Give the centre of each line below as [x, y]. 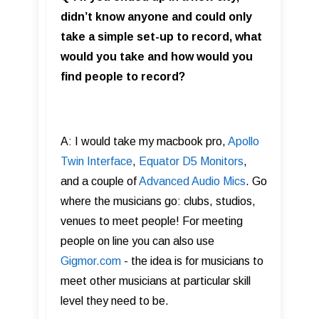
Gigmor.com [91, 261]
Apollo [244, 141]
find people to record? [123, 77]
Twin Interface [96, 161]
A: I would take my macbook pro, [144, 141]
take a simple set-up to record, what [161, 37]
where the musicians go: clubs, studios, [158, 201]
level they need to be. [115, 301]
